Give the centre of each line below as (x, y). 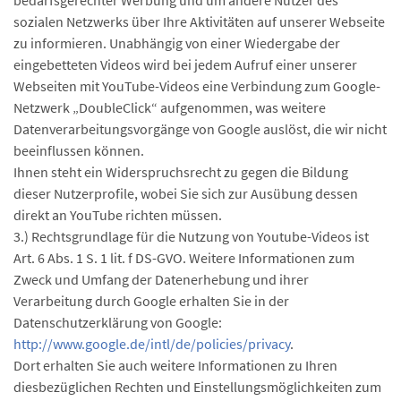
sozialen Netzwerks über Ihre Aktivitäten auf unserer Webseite (199, 21)
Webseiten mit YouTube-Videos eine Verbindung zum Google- (197, 86)
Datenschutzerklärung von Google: (118, 322)
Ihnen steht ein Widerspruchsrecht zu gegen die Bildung (181, 172)
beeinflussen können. (79, 150)
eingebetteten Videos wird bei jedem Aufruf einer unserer (185, 64)
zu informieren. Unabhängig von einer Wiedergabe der (177, 43)
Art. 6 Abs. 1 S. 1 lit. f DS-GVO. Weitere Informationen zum (184, 258)
